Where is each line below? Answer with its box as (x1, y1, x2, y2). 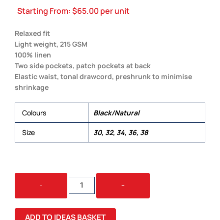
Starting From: (17, 5, 72, 17)
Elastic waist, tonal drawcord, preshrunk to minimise (15, 71, 192, 81)
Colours (22, 108, 46, 117)
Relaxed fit (15, 28, 50, 38)
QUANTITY (68, 192, 97, 201)
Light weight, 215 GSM (15, 39, 87, 49)
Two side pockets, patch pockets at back (15, 60, 151, 70)
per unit (99, 5, 130, 17)
